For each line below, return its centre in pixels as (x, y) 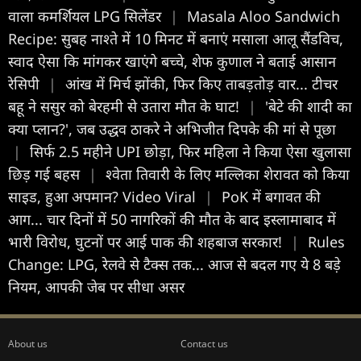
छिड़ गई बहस (46, 174)
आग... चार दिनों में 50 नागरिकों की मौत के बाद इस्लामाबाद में (172, 220)
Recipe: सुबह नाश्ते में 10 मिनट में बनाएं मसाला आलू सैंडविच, (176, 39)
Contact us (204, 344)
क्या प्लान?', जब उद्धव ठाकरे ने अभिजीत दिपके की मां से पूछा (172, 129)
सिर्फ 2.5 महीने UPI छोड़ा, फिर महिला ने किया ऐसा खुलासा (191, 152)
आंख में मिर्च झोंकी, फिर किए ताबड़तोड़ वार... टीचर (201, 84)
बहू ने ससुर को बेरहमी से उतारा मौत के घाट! (126, 107)
